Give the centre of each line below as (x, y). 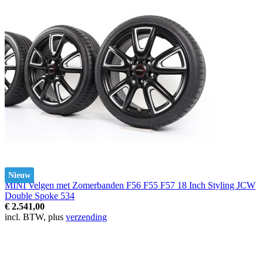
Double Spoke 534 (40, 195)
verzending (86, 217)
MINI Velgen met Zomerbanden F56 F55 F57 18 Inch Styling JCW (130, 185)
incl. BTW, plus (35, 217)
